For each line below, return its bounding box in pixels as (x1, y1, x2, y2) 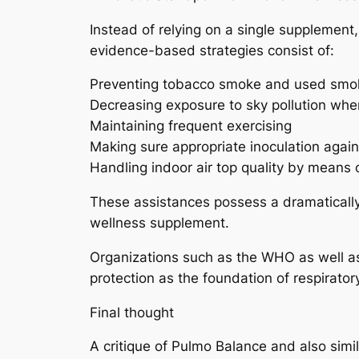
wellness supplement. (90, 215, 229, 232)
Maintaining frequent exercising (90, 118, 292, 135)
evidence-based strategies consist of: (90, 42, 334, 58)
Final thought (90, 304, 174, 321)
